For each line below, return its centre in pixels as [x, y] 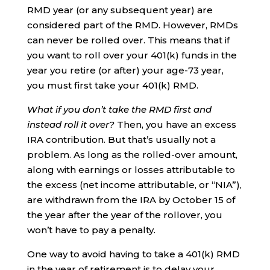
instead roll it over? [71, 125]
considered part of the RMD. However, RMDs [132, 25]
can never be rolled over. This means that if [128, 40]
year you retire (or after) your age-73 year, [125, 71]
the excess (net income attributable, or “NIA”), [134, 185]
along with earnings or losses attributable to [131, 170]
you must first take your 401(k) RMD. [112, 86]
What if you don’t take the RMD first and [119, 110]
